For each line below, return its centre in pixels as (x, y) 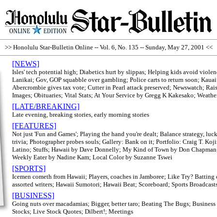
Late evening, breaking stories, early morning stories (81, 115)
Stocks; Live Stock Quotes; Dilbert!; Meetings (73, 211)
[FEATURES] (34, 126)
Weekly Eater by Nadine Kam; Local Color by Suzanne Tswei (92, 157)
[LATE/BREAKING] (46, 106)
